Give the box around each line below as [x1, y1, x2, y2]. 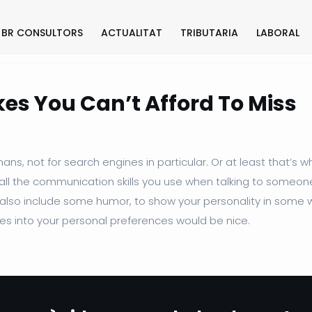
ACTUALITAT [101, 25, 162, 40]
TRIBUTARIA [180, 25, 238, 40]
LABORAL [256, 25, 299, 40]
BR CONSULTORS [1, 25, 83, 40]
